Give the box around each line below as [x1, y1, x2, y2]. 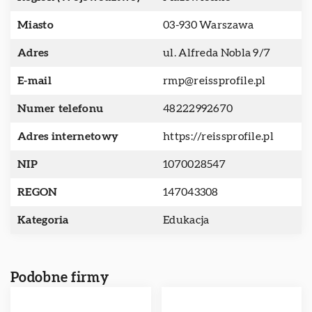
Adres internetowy [17, 131, 119, 142]
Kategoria [17, 214, 69, 226]
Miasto [17, 19, 54, 31]
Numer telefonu [17, 103, 104, 114]
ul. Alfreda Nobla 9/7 [163, 47, 271, 58]
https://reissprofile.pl [163, 131, 274, 142]
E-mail [17, 75, 52, 86]
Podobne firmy [10, 271, 109, 285]
